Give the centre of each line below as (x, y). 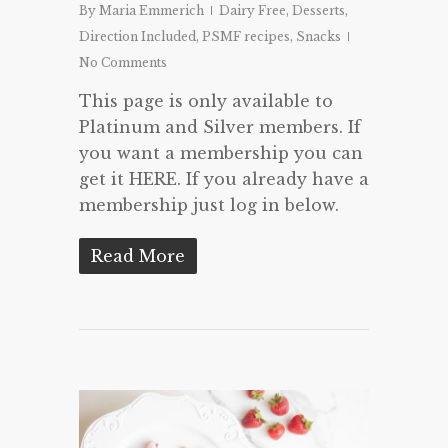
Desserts (318, 10)
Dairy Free (252, 10)
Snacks (318, 36)
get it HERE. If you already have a (224, 178)
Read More (138, 255)
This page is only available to (206, 100)
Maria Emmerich (151, 10)
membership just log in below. (209, 204)
